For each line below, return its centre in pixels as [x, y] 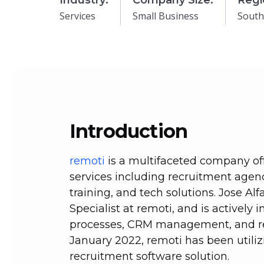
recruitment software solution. [149, 256]
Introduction [128, 131]
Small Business [165, 16]
